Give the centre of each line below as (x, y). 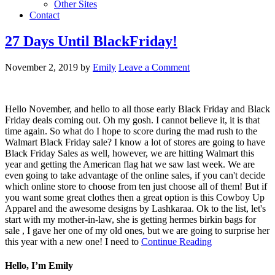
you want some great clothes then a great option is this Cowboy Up (135, 197)
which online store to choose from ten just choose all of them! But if (136, 186)
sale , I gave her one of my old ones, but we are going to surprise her (137, 230)
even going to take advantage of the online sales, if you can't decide (135, 175)
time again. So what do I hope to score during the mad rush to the (131, 131)
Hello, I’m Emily (39, 266)
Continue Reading (176, 241)
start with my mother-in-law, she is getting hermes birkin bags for (130, 219)
